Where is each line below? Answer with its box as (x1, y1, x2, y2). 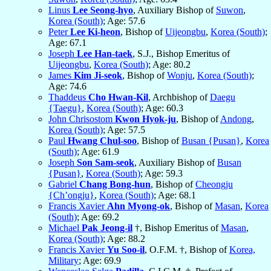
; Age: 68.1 (154, 190, 196, 201)
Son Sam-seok (77, 157, 134, 168)
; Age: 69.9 (79, 255, 121, 266)
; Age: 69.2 (77, 212, 119, 223)
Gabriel (48, 179, 79, 190)
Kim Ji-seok (74, 70, 122, 81)
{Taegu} (48, 103, 82, 114)
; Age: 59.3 (140, 168, 183, 179)
